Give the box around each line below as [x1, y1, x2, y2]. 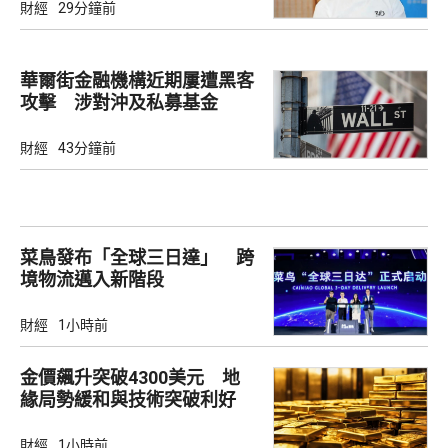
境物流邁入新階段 [20, 268, 164, 290]
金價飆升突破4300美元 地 [20, 367, 240, 389]
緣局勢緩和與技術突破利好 [20, 389, 236, 411]
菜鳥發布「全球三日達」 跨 [20, 246, 254, 268]
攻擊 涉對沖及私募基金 [20, 91, 218, 113]
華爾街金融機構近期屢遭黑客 [20, 69, 254, 91]
